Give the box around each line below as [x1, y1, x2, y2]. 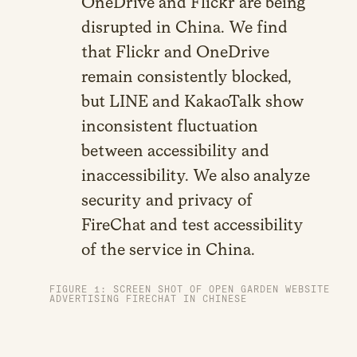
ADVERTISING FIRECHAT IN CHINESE [49, 293, 247, 305]
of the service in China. [81, 240, 255, 260]
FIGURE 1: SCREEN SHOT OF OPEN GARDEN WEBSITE [49, 284, 330, 296]
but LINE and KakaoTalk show [81, 92, 304, 112]
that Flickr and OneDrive [81, 42, 269, 62]
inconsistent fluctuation [81, 116, 258, 136]
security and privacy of [81, 190, 253, 210]
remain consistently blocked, [81, 67, 292, 87]
